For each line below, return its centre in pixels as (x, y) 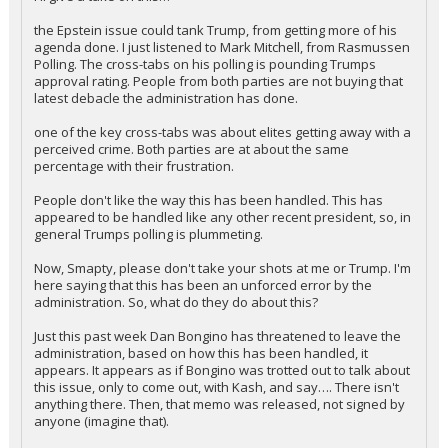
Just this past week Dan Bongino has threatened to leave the (217, 370)
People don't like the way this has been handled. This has (208, 234)
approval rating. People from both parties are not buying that (218, 115)
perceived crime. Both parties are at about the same (191, 183)
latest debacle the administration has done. (166, 132)
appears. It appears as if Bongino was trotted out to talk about (222, 404)
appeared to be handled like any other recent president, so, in (222, 251)
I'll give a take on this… (102, 30)
